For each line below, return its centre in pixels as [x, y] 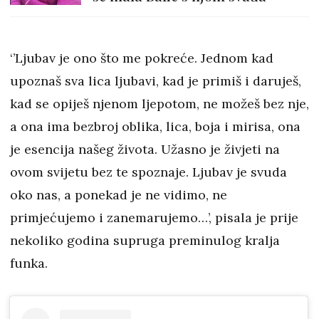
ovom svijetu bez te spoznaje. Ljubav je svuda [148, 172]
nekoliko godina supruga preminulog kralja [145, 240]
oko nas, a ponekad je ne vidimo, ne [119, 195]
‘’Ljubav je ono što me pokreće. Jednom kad [142, 58]
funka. [31, 263]
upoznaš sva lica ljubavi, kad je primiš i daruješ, [156, 81]
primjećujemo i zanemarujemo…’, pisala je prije [154, 218]
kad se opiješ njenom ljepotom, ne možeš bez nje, [159, 104]
